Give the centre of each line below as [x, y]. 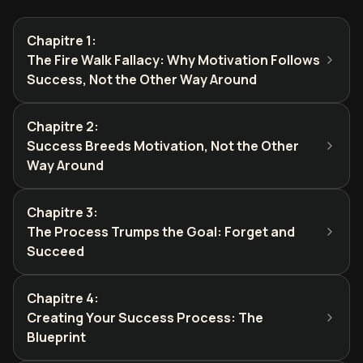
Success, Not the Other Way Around [142, 79]
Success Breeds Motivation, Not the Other [163, 146]
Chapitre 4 [60, 298]
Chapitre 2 [60, 126]
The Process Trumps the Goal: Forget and [161, 232]
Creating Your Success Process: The [145, 318]
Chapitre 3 [60, 212]
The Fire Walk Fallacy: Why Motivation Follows [173, 60]
